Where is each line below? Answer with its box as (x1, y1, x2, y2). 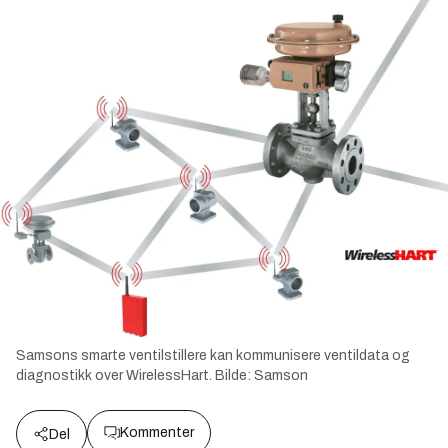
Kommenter (120, 425, 194, 441)
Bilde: (215, 368, 254, 384)
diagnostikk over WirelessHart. (16, 368, 212, 384)
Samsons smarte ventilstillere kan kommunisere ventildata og (16, 348, 410, 364)
